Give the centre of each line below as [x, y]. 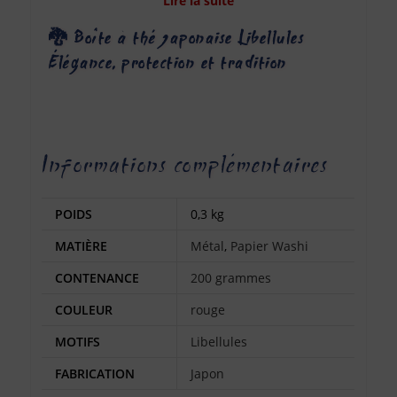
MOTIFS [78, 342]
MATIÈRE [82, 246]
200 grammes [231, 278]
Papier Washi [270, 246]
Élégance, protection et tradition [168, 62]
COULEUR [84, 310]
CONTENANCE [97, 278]
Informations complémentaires [185, 163]
